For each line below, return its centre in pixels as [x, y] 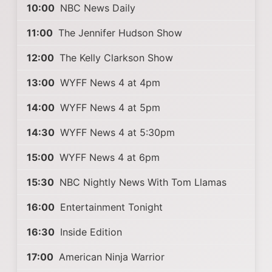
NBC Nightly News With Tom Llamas [141, 182]
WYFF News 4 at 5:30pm [116, 132]
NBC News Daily [96, 8]
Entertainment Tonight [110, 207]
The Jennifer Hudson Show [119, 33]
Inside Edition [90, 232]
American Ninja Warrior [110, 257]
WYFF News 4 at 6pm [108, 157]
